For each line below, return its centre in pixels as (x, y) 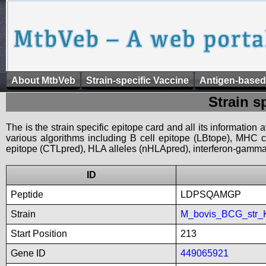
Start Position (39, 234)
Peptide (27, 194)
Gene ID (28, 253)
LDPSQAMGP (211, 194)
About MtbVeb (43, 80)
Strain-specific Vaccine (137, 80)
